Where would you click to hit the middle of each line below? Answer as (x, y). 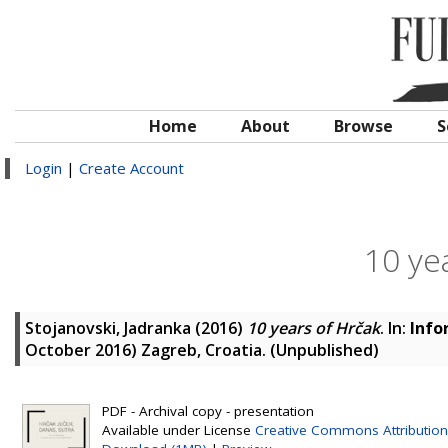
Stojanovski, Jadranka (108, 328)
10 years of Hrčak (313, 328)
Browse (363, 126)
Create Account (131, 168)
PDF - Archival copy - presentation (208, 411)
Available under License (178, 430)
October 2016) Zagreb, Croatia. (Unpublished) (202, 350)
